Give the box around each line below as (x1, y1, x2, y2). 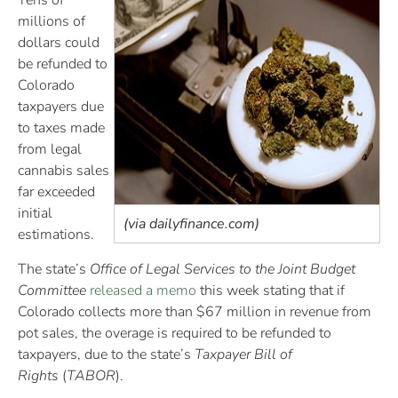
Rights (18, 365, 59, 386)
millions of (18, 12, 85, 32)
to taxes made (18, 118, 105, 139)
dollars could (18, 33, 99, 53)
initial (18, 203, 52, 224)
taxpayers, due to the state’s (18, 344, 195, 364)
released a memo (90, 280, 196, 300)
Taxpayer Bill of (195, 344, 292, 364)
